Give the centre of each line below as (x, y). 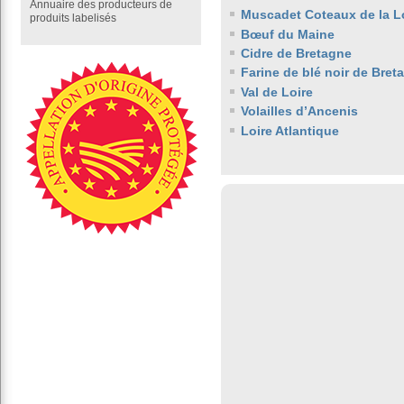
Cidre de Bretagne (296, 53)
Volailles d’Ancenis (299, 111)
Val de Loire (277, 92)
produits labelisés (73, 18)
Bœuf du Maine (288, 34)
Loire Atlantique (290, 130)
